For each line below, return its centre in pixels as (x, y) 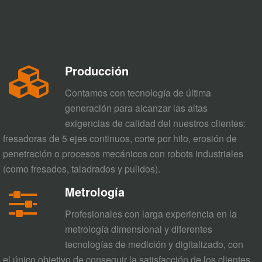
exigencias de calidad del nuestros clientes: (155, 123)
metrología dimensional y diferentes (139, 229)
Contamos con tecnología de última (138, 93)
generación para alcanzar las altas (136, 108)
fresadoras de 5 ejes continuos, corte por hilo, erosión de (120, 139)
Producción (97, 71)
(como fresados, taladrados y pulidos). (82, 169)
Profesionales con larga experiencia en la (151, 214)
